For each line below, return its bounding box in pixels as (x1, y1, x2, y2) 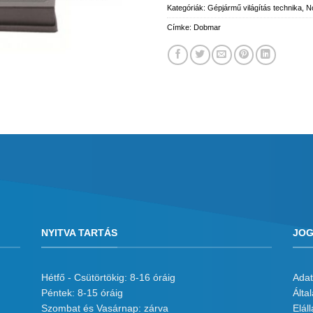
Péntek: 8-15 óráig (41, 286, 123, 298)
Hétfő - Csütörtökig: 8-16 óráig (41, 271, 175, 283)
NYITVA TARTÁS (41, 228, 117, 239)
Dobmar (194, 22, 221, 31)
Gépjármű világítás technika (208, 3, 302, 12)
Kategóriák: (167, 3, 208, 12)
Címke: (167, 22, 194, 31)
